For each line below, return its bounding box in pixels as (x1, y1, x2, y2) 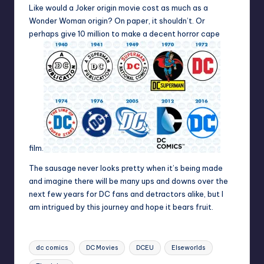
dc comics (36, 243, 68, 252)
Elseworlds (171, 243, 206, 252)
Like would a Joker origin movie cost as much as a (29, 3, 208, 13)
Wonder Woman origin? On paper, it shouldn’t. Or (29, 16, 205, 26)
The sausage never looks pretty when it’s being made (29, 163, 223, 173)
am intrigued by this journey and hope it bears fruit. (29, 202, 213, 212)
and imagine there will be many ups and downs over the (29, 176, 228, 186)
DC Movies (85, 243, 118, 252)
